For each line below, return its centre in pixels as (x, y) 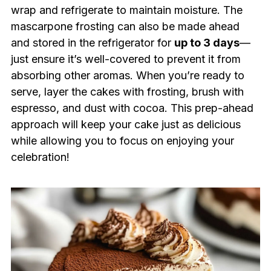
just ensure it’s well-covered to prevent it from (126, 59)
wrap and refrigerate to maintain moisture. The (126, 10)
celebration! (40, 157)
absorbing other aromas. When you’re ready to (127, 76)
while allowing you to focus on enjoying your (122, 141)
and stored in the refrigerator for (92, 43)
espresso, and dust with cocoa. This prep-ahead (132, 108)
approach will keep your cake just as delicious (126, 125)
